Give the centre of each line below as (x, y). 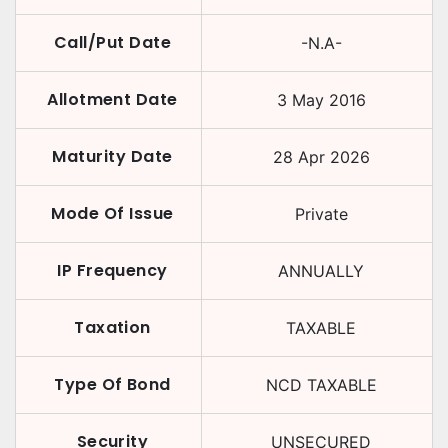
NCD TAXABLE (321, 385)
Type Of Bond (112, 384)
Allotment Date (112, 99)
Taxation (112, 327)
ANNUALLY (321, 271)
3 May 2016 (321, 100)
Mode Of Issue (112, 213)
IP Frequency (112, 270)
